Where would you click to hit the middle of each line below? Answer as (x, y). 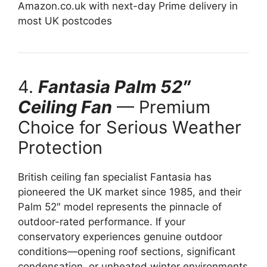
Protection (60, 148)
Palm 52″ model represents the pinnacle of (120, 207)
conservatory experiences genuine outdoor (120, 237)
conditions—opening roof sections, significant (127, 252)
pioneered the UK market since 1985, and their (130, 192)
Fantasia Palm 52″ (114, 87)
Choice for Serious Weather (130, 128)
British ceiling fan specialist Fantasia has (115, 177)
